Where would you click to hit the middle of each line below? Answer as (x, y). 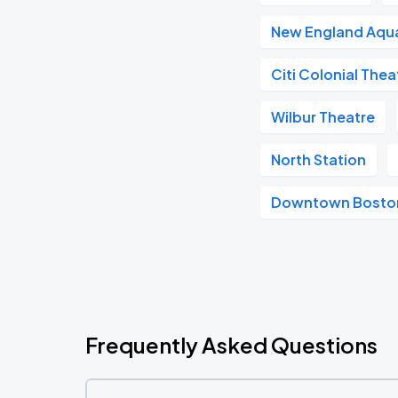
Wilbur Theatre (323, 117)
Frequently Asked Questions (231, 345)
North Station (319, 159)
